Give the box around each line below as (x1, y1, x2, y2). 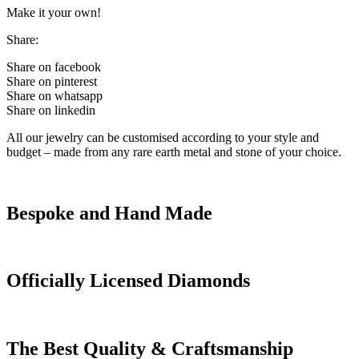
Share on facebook (6, 59, 101, 74)
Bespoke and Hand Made (6, 202, 212, 224)
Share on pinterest (6, 74, 97, 88)
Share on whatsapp (6, 88, 103, 103)
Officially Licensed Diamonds (6, 270, 250, 292)
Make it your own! (6, 5, 101, 19)
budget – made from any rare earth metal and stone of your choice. (6, 144, 345, 159)
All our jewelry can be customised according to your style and (6, 130, 319, 144)
